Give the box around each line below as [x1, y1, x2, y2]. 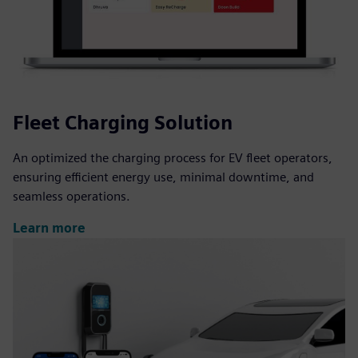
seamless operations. [13, 188, 130, 204]
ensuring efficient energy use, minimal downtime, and [13, 169, 314, 185]
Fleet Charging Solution [13, 110, 233, 134]
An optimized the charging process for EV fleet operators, [13, 149, 332, 165]
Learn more [13, 221, 86, 237]
